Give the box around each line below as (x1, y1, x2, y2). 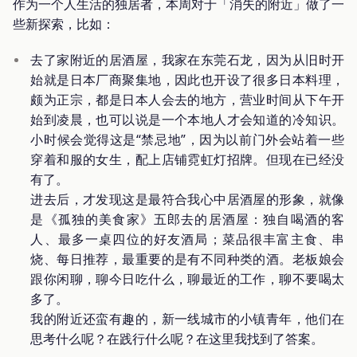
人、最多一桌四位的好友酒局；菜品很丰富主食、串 (30, 230, 344, 249)
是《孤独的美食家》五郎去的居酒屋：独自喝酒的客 (30, 210, 344, 229)
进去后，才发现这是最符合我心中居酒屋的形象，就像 (30, 190, 344, 209)
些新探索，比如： (13, 15, 115, 33)
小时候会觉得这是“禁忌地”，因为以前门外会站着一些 (30, 131, 344, 149)
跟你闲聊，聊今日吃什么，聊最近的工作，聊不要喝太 (30, 270, 344, 288)
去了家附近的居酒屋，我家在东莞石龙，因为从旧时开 (30, 51, 344, 69)
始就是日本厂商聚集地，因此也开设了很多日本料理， (30, 71, 344, 89)
